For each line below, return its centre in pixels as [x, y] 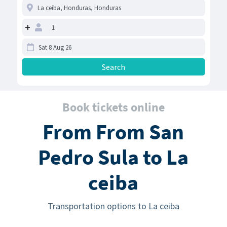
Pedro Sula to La [113, 157]
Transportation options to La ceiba [113, 206]
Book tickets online [113, 107]
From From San [113, 132]
